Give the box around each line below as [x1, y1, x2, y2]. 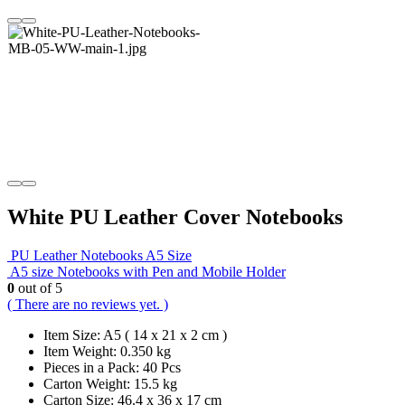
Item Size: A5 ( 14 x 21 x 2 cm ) [43, 326, 227, 343]
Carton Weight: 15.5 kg [43, 375, 177, 391]
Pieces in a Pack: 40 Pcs [43, 359, 181, 375]
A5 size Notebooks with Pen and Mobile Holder [10, 263, 286, 279]
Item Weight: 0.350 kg [43, 343, 171, 359]
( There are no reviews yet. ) [7, 296, 168, 312]
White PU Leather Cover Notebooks [7, 204, 343, 229]
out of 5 [14, 279, 62, 296]
